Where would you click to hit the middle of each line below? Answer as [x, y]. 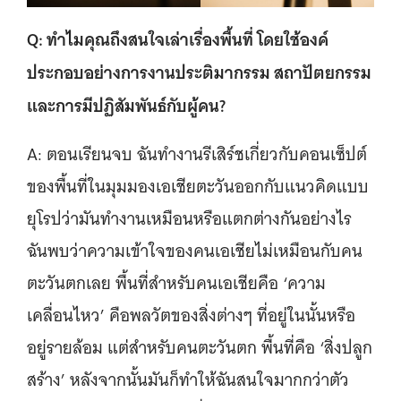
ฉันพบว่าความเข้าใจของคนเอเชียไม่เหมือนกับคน [195, 251]
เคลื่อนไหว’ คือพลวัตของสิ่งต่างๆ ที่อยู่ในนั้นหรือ [191, 315]
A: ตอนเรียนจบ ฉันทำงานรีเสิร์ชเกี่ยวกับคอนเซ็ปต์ [197, 154]
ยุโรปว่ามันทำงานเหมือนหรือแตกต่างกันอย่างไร [189, 218]
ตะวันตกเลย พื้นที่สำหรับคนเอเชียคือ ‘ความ [176, 283]
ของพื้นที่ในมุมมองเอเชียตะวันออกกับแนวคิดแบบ [198, 186]
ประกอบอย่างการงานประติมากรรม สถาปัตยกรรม [199, 72]
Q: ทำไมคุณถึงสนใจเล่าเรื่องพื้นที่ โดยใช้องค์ [178, 39]
